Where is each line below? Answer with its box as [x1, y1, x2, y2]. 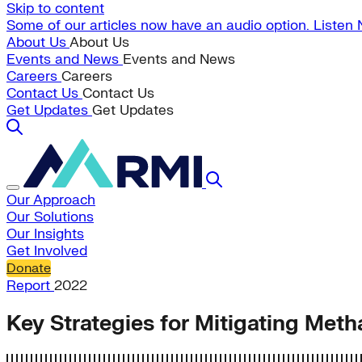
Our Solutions [6, 208, 94, 225]
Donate [6, 260, 51, 276]
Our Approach [6, 192, 95, 208]
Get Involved [6, 242, 87, 259]
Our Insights [6, 225, 84, 242]
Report [6, 277, 54, 294]
